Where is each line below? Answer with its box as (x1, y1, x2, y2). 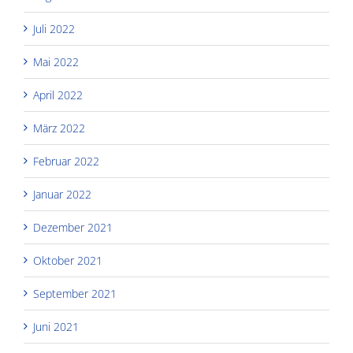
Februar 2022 (33, 153, 99, 169)
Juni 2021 (33, 318, 79, 334)
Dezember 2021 (33, 219, 113, 235)
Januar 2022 (33, 186, 91, 202)
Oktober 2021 (33, 252, 102, 268)
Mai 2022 (33, 54, 79, 69)
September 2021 (33, 285, 117, 301)
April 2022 (33, 87, 83, 102)
